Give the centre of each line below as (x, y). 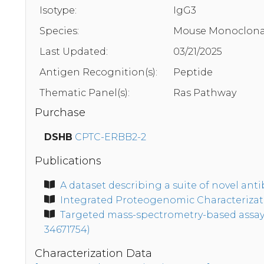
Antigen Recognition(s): (98, 72)
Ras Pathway (205, 93)
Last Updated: (74, 52)
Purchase (60, 113)
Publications (68, 161)
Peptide (193, 72)
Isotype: (58, 11)
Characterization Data (93, 254)
